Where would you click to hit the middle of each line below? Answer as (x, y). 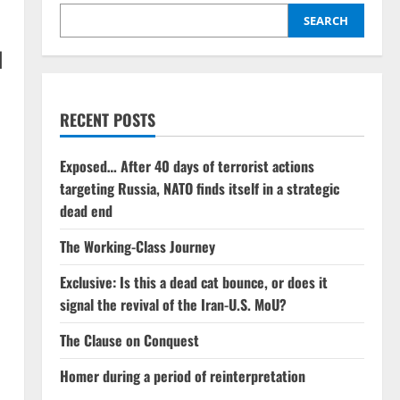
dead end (86, 210)
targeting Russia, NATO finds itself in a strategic (199, 188)
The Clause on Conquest (129, 340)
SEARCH (326, 20)
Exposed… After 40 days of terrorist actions (187, 166)
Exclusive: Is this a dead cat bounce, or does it (193, 282)
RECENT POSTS (107, 119)
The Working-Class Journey (137, 246)
